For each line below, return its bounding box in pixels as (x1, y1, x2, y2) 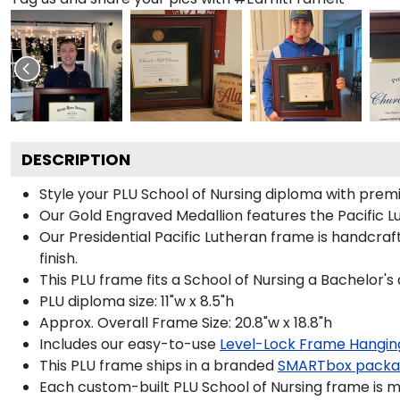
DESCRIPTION (21, 147, 130, 171)
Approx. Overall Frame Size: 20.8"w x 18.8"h (39, 312, 332, 333)
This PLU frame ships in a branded (39, 354, 274, 376)
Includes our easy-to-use (39, 333, 216, 354)
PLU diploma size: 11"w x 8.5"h (39, 290, 234, 312)
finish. (39, 247, 78, 269)
